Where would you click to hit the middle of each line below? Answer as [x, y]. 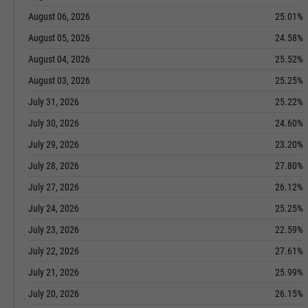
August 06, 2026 [59, 16]
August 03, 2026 [59, 80]
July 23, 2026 [54, 230]
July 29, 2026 [54, 144]
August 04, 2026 [59, 59]
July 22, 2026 [54, 251]
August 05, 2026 [59, 38]
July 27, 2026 [54, 187]
